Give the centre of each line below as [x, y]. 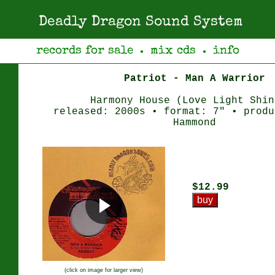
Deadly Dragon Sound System [141, 22]
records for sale [84, 51]
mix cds [173, 51]
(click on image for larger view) [104, 270]
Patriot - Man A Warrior [195, 79]
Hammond [195, 123]
